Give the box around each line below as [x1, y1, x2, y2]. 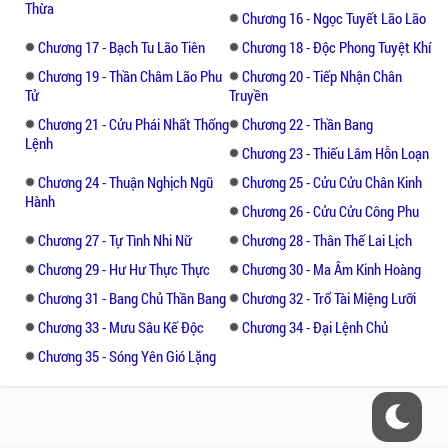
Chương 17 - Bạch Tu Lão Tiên [38, 36, 205, 57]
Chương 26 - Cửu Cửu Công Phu [242, 200, 419, 221]
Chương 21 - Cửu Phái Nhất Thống [38, 113, 229, 134]
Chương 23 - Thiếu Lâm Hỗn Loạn [242, 142, 429, 163]
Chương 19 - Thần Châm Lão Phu [38, 65, 222, 86]
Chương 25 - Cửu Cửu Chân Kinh [242, 171, 422, 192]
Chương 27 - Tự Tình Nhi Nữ [38, 229, 192, 250]
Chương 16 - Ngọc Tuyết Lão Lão [242, 7, 426, 28]
